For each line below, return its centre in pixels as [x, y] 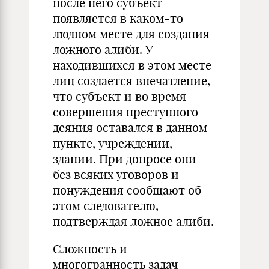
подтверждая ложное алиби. [133, 221]
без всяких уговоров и [116, 174]
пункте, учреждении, [113, 143]
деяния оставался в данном [130, 128]
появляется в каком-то [118, 18]
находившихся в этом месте [132, 65]
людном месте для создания [131, 34]
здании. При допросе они [125, 159]
